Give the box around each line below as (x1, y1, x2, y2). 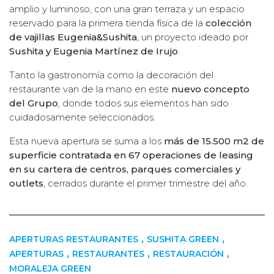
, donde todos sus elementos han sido (58, 97, 229, 109)
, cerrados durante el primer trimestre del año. (43, 177, 248, 189)
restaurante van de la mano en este (9, 83, 171, 95)
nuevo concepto (171, 83, 250, 95)
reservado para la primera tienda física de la (9, 17, 206, 29)
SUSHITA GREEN (147, 233, 219, 245)
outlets (9, 177, 43, 189)
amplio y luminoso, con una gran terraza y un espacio (9, 2, 245, 15)
